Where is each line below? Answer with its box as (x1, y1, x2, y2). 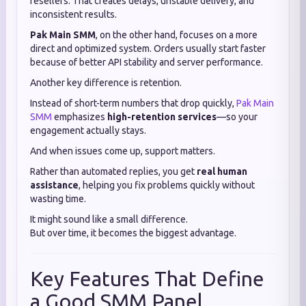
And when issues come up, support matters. (30, 145, 215, 156)
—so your (217, 111, 258, 122)
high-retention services (107, 111, 217, 122)
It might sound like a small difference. (30, 214, 188, 225)
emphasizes (52, 111, 107, 122)
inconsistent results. (30, 9, 117, 20)
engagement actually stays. (30, 125, 146, 136)
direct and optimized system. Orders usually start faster (30, 43, 266, 54)
